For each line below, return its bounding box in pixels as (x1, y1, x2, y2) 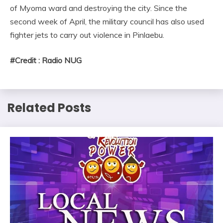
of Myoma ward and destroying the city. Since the (10, 2, 187, 13)
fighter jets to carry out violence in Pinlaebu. (10, 29, 164, 40)
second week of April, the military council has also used (10, 16, 204, 26)
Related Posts (7, 99, 91, 116)
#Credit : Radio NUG (10, 55, 82, 65)
